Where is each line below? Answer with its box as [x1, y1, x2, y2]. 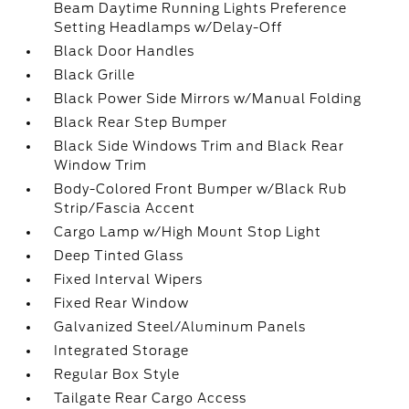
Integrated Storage [54, 343, 190, 358]
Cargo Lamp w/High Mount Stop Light [54, 225, 322, 239]
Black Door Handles [54, 44, 195, 58]
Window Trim [54, 158, 148, 173]
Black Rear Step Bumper [54, 115, 228, 130]
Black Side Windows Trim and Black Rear [54, 139, 345, 153]
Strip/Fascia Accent [54, 201, 196, 215]
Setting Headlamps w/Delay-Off [54, 20, 283, 35]
